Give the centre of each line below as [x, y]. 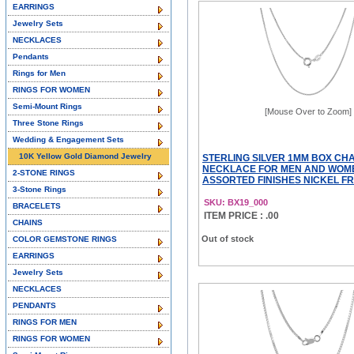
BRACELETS [37, 206]
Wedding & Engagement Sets [68, 139]
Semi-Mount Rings [47, 106]
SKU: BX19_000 [236, 202]
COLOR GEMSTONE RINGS [65, 239]
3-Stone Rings [40, 189]
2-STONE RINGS [44, 173]
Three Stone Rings [48, 123]
